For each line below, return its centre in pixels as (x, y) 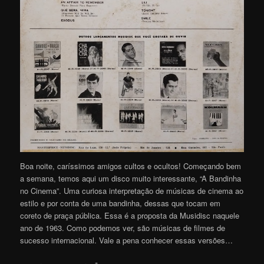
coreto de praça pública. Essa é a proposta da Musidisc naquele (130, 216)
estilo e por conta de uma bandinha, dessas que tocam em (121, 203)
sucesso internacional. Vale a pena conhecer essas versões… (127, 240)
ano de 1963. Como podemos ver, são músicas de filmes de (123, 228)
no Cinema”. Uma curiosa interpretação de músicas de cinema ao (132, 191)
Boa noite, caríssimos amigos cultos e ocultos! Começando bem (131, 166)
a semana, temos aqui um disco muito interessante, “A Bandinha (131, 179)
